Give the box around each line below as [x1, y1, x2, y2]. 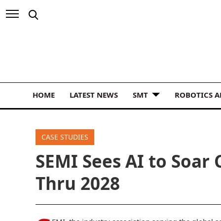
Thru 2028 [36, 171, 120, 195]
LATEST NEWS [70, 89, 118, 100]
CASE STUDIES [41, 132, 88, 142]
